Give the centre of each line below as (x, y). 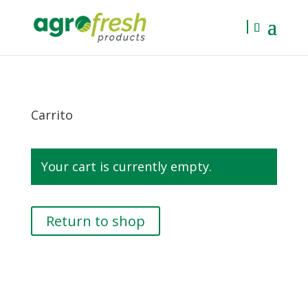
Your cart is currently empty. (126, 166)
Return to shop (95, 221)
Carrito (52, 115)
